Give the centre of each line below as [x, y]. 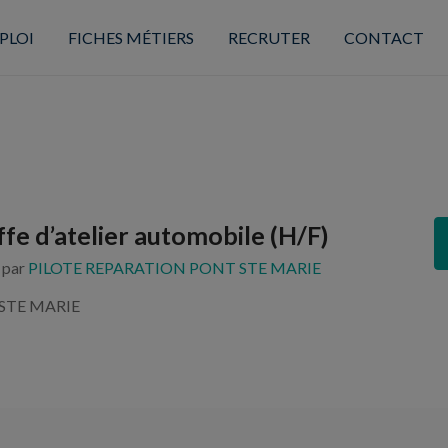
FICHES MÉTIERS [130, 37]
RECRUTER [268, 37]
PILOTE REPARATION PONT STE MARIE [174, 267]
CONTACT [383, 37]
